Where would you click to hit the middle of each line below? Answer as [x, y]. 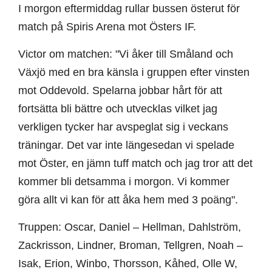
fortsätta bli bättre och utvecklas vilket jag [118, 109]
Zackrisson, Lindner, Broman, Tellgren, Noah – [131, 246]
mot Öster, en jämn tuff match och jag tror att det [135, 164]
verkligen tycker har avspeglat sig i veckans [123, 127]
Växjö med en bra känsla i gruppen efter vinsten [134, 73]
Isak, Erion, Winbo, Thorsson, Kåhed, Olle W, [128, 264]
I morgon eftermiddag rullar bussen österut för [129, 9]
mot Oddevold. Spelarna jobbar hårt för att [120, 91]
